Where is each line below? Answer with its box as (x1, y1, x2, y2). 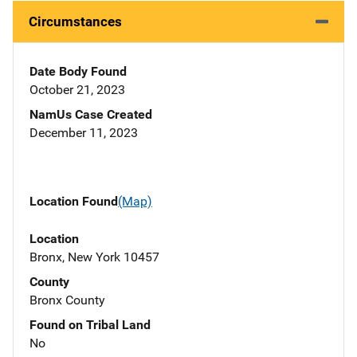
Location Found (29, 194, 118, 210)
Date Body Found (29, 64, 127, 80)
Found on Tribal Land (29, 316, 151, 332)
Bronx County (29, 292, 105, 308)
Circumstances (29, 14, 122, 30)
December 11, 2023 (29, 125, 138, 141)
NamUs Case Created (29, 107, 152, 123)
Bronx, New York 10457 (29, 249, 159, 265)
